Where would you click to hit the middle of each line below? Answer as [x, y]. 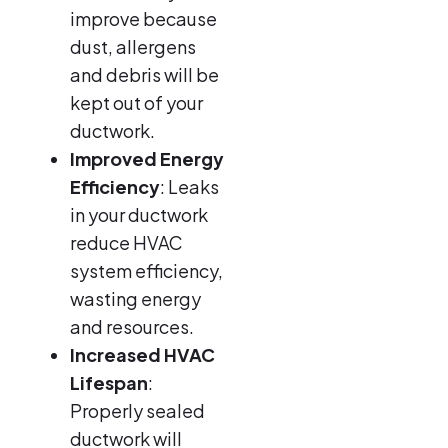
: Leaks [189, 186]
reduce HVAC [126, 242]
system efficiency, [146, 270]
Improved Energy [147, 158]
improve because [143, 18]
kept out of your [136, 102]
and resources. [132, 326]
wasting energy [135, 298]
